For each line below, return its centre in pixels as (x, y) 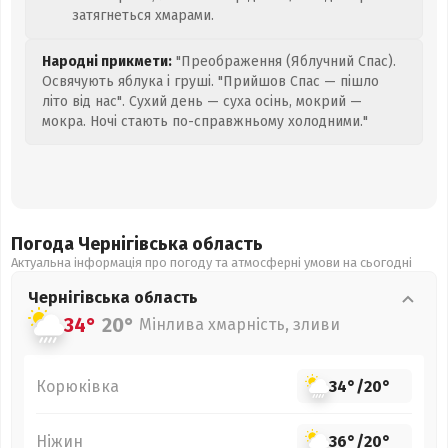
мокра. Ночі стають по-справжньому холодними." (205, 121)
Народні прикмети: (107, 61)
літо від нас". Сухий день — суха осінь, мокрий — (202, 101)
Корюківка (77, 386)
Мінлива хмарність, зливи (239, 324)
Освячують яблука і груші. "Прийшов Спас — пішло (210, 81)
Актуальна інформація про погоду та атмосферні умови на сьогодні (211, 262)
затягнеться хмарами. (143, 15)
